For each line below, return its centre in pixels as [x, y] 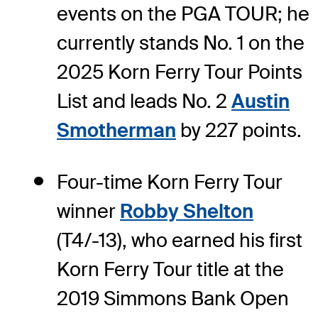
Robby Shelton [187, 211]
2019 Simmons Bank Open [173, 298]
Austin [261, 101]
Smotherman [116, 130]
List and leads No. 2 [144, 101]
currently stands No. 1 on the [181, 43]
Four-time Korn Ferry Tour [170, 182]
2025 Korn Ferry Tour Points [180, 72]
